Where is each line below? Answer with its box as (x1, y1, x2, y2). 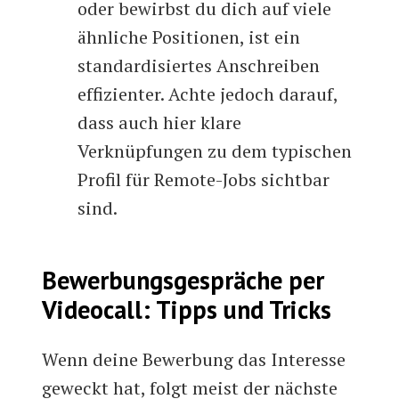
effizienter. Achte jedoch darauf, (77, 82, 338, 107)
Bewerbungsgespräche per (42, 264, 325, 297)
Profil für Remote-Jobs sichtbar (77, 167, 330, 192)
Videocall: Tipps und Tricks (42, 293, 332, 327)
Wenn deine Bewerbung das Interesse (42, 347, 346, 372)
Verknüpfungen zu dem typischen (77, 139, 353, 164)
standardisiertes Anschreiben (77, 53, 321, 78)
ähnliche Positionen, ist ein (77, 25, 301, 50)
